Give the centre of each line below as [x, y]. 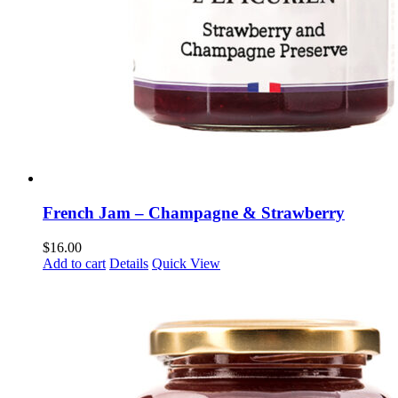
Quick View [186, 263]
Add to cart [74, 263]
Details [129, 263]
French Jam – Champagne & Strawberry [194, 212]
